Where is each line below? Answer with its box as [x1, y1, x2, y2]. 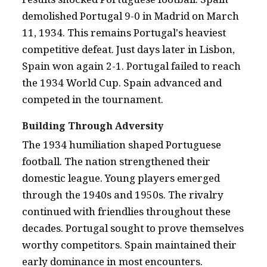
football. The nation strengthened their [22, 154, 210, 168]
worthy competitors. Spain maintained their [22, 237, 237, 252]
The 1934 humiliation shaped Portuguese [22, 137, 221, 151]
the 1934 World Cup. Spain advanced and [22, 75, 222, 89]
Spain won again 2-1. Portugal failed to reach [22, 58, 241, 73]
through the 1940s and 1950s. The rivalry [22, 187, 223, 201]
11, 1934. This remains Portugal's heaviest [22, 25, 226, 39]
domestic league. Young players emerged [22, 170, 220, 185]
